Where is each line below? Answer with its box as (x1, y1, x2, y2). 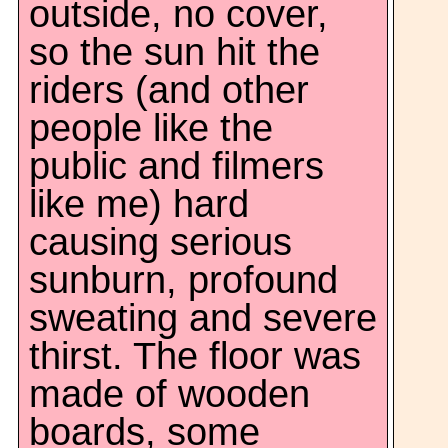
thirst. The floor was (29, 335, 361, 377)
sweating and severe (29, 297, 377, 339)
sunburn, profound (29, 259, 338, 301)
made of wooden (29, 373, 310, 415)
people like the (29, 107, 273, 149)
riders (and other (29, 69, 309, 111)
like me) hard (29, 183, 249, 225)
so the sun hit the (29, 31, 320, 73)
